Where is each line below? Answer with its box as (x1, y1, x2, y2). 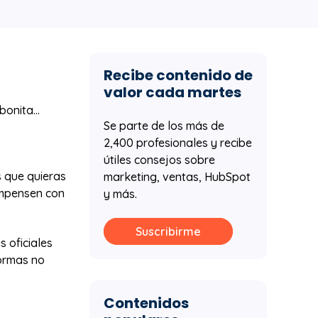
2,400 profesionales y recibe (104, 135, 252, 150)
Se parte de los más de (104, 118, 224, 133)
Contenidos (104, 293, 189, 314)
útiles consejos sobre (104, 152, 215, 167)
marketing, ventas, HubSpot (104, 169, 251, 184)
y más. (104, 186, 137, 201)
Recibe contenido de (104, 65, 253, 86)
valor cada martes (104, 82, 241, 103)
